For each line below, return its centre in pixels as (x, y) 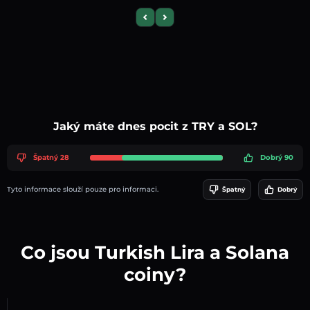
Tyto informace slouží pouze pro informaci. (83, 190)
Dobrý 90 (277, 158)
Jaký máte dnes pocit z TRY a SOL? (155, 126)
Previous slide (173, 21)
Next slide (184, 21)
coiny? (155, 274)
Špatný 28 (51, 158)
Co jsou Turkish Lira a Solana (155, 252)
